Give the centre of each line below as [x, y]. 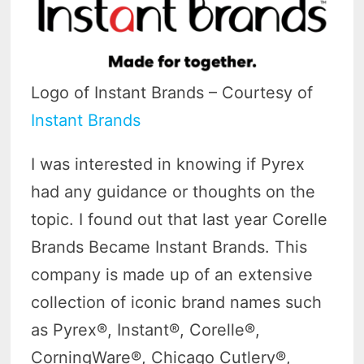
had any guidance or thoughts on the [173, 192]
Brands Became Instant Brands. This [169, 247]
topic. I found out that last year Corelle [180, 220]
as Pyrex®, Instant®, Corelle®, [146, 330]
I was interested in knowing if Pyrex [168, 165]
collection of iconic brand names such [177, 303]
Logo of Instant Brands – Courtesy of [172, 93]
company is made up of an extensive [172, 275]
